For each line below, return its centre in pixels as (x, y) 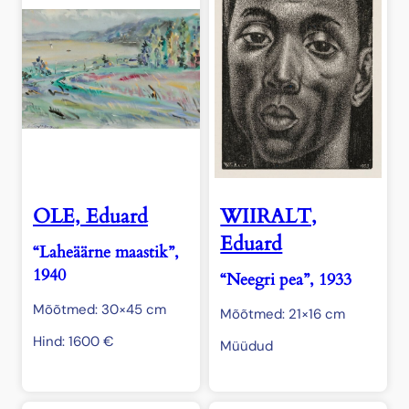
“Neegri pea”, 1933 (286, 280)
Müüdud (247, 346)
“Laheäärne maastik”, (106, 253)
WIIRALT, (269, 217)
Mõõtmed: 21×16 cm (283, 315)
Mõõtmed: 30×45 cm (100, 310)
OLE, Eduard (90, 217)
